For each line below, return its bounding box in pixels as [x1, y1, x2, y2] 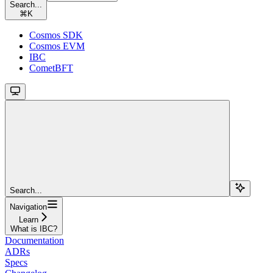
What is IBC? [10, 224, 57, 233]
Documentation [5, 235, 64, 246]
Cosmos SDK [29, 29, 83, 40]
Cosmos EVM [29, 40, 85, 51]
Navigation [10, 202, 47, 211]
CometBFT [29, 62, 73, 73]
